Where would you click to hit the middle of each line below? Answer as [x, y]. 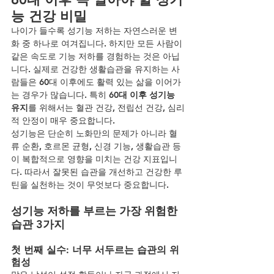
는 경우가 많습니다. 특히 [60, 94]
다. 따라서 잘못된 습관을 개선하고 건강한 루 [97, 172]
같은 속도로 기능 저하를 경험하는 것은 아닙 [95, 56]
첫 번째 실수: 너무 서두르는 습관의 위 [95, 250]
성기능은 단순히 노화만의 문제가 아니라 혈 [94, 133]
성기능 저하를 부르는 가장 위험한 [96, 210]
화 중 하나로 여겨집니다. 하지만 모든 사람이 [98, 43]
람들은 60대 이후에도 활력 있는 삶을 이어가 [96, 82]
